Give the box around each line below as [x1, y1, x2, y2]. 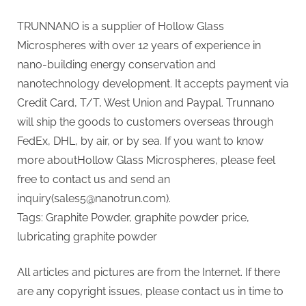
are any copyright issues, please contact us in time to [17, 285, 283, 298]
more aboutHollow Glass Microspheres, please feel [17, 154, 275, 167]
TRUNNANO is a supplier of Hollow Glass [17, 20, 224, 33]
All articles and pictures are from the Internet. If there [17, 266, 280, 279]
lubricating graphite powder [17, 230, 157, 244]
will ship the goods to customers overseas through [17, 115, 273, 129]
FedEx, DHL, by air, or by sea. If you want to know [17, 135, 264, 148]
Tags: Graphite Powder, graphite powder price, [17, 211, 249, 225]
